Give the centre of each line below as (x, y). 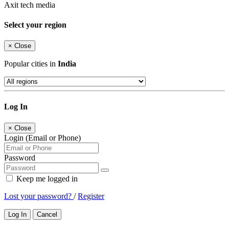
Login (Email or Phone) (42, 138)
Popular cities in (31, 64)
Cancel (47, 214)
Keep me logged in (46, 178)
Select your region (35, 25)
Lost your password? (39, 196)
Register (91, 196)
